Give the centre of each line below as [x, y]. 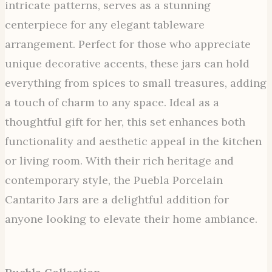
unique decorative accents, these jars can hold [127, 63]
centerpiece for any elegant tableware [105, 24]
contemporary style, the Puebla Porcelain [114, 180]
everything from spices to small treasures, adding [136, 83]
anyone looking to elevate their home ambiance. [131, 219]
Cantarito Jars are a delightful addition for [117, 199]
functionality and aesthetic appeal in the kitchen [133, 141]
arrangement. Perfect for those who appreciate [128, 44]
